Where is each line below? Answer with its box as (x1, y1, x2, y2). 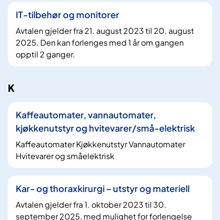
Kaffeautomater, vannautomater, (16, 109, 156, 120)
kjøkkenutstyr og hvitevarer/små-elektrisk (16, 122, 195, 134)
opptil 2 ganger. (16, 49, 75, 60)
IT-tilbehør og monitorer (16, 9, 119, 21)
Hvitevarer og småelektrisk (16, 150, 114, 161)
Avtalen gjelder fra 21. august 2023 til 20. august (16, 26, 194, 36)
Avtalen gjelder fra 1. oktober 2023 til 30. (16, 199, 166, 210)
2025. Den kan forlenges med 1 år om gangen (16, 37, 184, 48)
